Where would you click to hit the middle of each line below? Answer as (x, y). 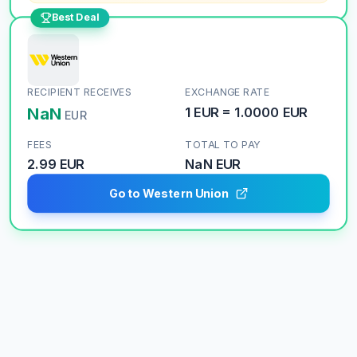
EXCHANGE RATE (228, 92)
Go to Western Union (169, 193)
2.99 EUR (56, 164)
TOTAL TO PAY (223, 144)
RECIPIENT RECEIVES (80, 92)
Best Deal (76, 18)
